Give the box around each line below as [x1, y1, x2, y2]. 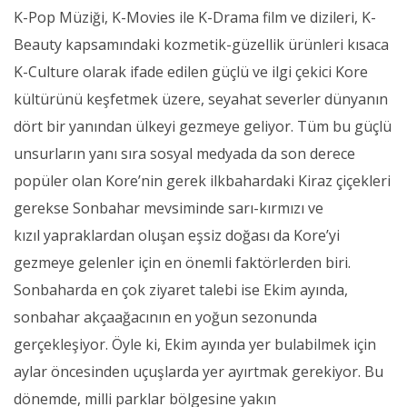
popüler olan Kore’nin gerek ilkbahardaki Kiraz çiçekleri [14, 170, 391, 191]
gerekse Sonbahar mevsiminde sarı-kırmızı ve [14, 197, 323, 218]
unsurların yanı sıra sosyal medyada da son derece [14, 143, 355, 164]
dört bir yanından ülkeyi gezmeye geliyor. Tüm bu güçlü [14, 115, 392, 136]
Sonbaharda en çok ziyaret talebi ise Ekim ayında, [14, 279, 348, 300]
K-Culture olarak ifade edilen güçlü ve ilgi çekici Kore [14, 61, 368, 82]
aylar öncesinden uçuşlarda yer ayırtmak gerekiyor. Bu [14, 361, 383, 382]
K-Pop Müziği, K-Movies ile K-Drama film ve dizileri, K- [14, 6, 376, 27]
